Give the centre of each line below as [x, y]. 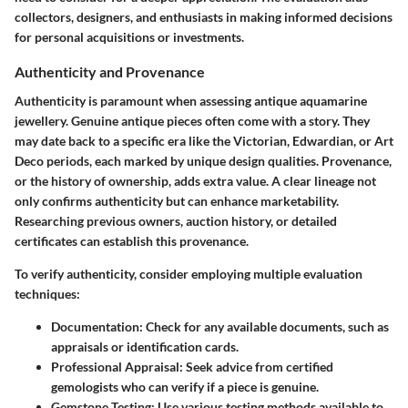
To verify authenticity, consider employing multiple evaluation [189, 273]
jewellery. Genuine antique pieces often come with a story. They [192, 120]
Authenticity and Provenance [110, 72]
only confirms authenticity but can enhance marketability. [177, 200]
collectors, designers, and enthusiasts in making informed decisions [204, 17]
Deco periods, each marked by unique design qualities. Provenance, [203, 160]
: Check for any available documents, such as [264, 326]
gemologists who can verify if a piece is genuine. [185, 386]
